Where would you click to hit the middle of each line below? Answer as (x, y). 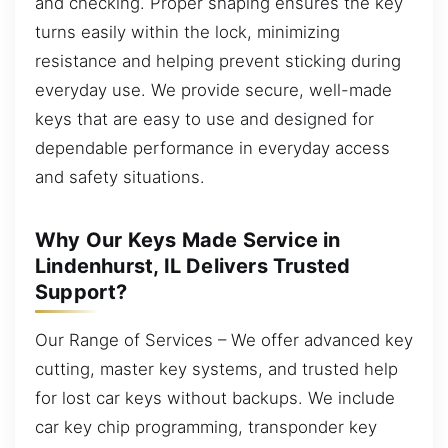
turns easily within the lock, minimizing (187, 31)
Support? (81, 292)
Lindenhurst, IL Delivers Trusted (193, 266)
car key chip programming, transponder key (206, 426)
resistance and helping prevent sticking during (218, 60)
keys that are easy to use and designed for (204, 118)
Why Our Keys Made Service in (188, 240)
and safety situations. (120, 176)
